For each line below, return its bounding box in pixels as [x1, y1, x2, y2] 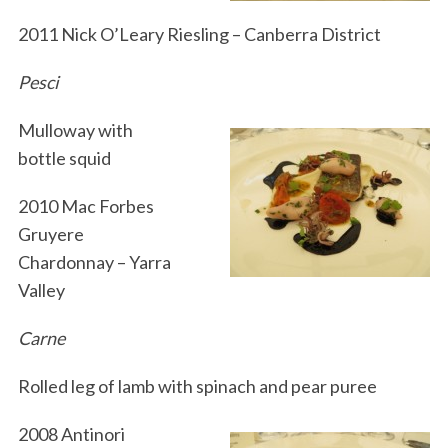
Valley [17, 279, 65, 302]
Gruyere [17, 223, 84, 246]
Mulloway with [17, 119, 133, 142]
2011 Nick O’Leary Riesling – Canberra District [17, 23, 381, 46]
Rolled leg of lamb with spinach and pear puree [17, 375, 377, 398]
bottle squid [17, 147, 111, 170]
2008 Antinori [17, 423, 125, 446]
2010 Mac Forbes [17, 195, 154, 218]
